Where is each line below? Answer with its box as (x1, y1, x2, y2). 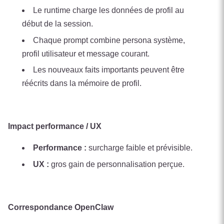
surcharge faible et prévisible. (86, 143, 192, 152)
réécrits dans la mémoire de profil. (22, 79, 141, 88)
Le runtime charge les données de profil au (33, 5, 184, 14)
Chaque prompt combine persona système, (33, 35, 185, 44)
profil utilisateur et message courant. (22, 49, 149, 58)
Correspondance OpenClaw (8, 202, 113, 211)
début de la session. (22, 19, 93, 28)
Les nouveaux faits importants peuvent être (33, 65, 184, 74)
